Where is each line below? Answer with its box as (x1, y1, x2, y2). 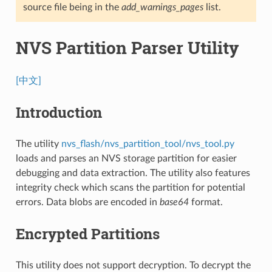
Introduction (15, 102, 102, 122)
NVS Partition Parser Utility (15, 36, 239, 59)
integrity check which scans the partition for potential (15, 182, 245, 192)
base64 (159, 197, 189, 207)
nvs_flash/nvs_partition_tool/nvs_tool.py (61, 138, 234, 149)
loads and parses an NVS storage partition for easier (15, 153, 237, 163)
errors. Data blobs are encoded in (15, 197, 160, 207)
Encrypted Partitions (15, 223, 160, 243)
